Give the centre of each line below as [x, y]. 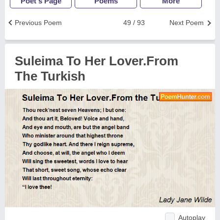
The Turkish [50, 76]
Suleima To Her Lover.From [96, 61]
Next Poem [187, 23]
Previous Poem [38, 23]
